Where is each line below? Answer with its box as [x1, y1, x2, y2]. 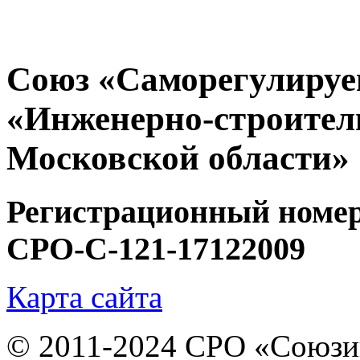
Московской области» [6, 138, 350, 177]
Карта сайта [6, 279, 162, 314]
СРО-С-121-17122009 [6, 231, 305, 267]
